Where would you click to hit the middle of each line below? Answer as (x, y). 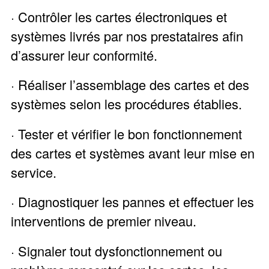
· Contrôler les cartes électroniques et (119, 16)
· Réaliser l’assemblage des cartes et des (130, 85)
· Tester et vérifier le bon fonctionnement (126, 133)
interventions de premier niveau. (103, 221)
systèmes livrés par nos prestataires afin (127, 35)
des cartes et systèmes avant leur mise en (132, 153)
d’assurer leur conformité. (84, 55)
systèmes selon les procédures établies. (126, 104)
